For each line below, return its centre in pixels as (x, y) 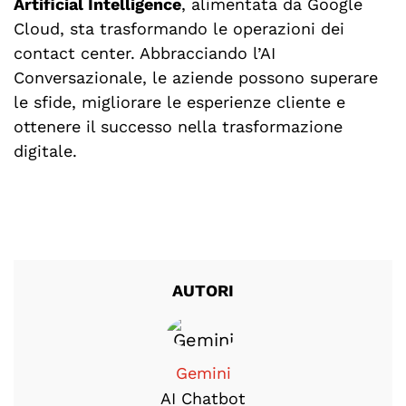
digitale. (45, 151)
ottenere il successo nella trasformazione (178, 127)
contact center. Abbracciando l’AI (144, 53)
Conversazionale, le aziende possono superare (195, 78)
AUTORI (203, 291)
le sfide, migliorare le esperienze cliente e (179, 102)
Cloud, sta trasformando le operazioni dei (179, 29)
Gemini (203, 373)
